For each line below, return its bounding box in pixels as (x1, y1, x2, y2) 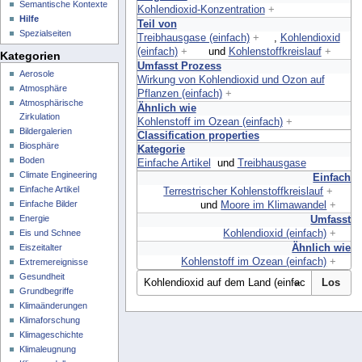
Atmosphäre (19, 82, 68, 93)
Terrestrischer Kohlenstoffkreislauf (163, 185, 324, 197)
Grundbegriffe (19, 285, 74, 296)
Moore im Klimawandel (221, 199, 327, 211)
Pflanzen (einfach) (137, 87, 222, 99)
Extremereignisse (19, 256, 89, 267)
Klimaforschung (19, 314, 81, 325)
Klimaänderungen (19, 300, 88, 310)
